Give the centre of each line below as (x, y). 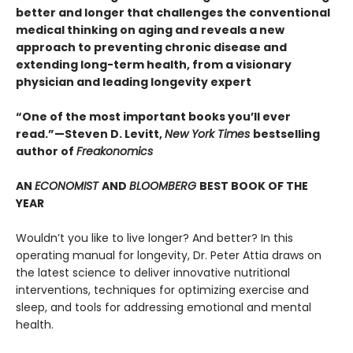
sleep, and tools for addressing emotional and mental (163, 308)
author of (46, 152)
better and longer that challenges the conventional (173, 13)
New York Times (209, 134)
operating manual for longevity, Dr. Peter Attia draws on (169, 256)
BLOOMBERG (164, 186)
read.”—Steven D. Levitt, (90, 134)
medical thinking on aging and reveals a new (150, 30)
